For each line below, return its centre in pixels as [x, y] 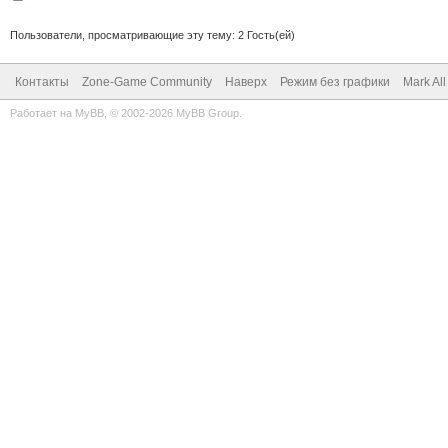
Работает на [42, 112]
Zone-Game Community [147, 81]
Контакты [42, 81]
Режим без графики [335, 81]
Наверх [246, 81]
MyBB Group [207, 112]
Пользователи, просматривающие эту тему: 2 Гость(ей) [152, 34]
